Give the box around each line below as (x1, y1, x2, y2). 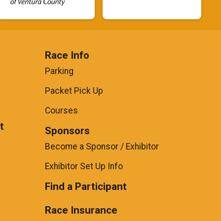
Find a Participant (45, 181, 127, 193)
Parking (45, 66, 74, 76)
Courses (45, 106, 78, 116)
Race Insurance (45, 204, 117, 217)
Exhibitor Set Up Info (45, 161, 123, 172)
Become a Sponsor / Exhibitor (45, 142, 159, 152)
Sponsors (45, 125, 90, 137)
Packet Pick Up (45, 86, 103, 96)
